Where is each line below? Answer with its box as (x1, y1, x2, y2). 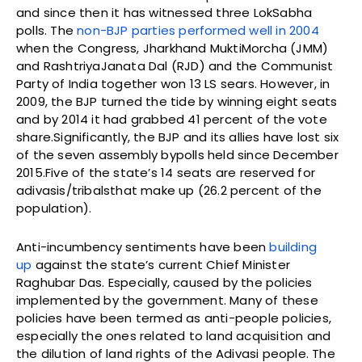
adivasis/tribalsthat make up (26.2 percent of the (16, 182, 322, 200)
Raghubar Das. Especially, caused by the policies (16, 274, 313, 292)
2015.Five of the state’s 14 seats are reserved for (16, 164, 316, 182)
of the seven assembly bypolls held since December (16, 146, 339, 164)
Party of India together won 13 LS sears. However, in (16, 75, 330, 93)
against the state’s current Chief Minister (32, 256, 291, 274)
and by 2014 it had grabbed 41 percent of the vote (16, 111, 327, 128)
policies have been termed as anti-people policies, (16, 309, 332, 327)
